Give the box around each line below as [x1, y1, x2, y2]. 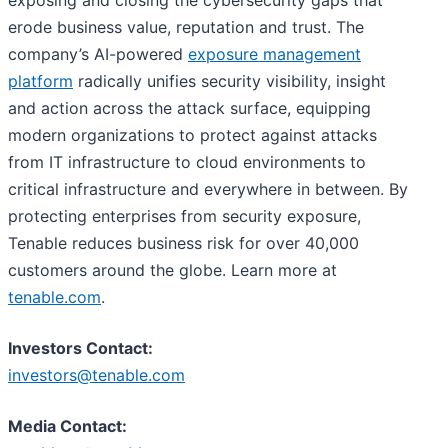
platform [8, 70, 73, 91]
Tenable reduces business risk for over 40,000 [8, 232, 359, 253]
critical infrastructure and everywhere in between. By [8, 178, 408, 199]
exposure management [188, 43, 361, 64]
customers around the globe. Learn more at [8, 259, 337, 280]
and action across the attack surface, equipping [8, 97, 371, 118]
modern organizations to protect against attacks [8, 124, 377, 145]
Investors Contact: [8, 337, 153, 358]
